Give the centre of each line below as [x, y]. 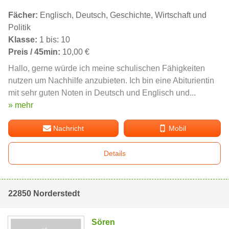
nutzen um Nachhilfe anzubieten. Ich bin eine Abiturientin [111, 81]
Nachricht [69, 129]
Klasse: [23, 40]
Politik [19, 28]
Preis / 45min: [34, 52]
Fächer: [23, 15]
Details [114, 154]
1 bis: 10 [54, 40]
